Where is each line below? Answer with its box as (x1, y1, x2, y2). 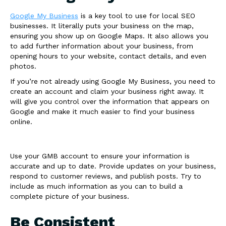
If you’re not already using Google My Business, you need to (10, 77, 215, 85)
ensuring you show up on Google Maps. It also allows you (10, 32, 208, 40)
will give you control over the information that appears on (10, 97, 209, 105)
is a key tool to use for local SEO (78, 12, 195, 20)
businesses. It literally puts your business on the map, (10, 22, 194, 30)
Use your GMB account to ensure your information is (10, 152, 190, 160)
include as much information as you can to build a (10, 182, 183, 190)
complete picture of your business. (10, 192, 129, 200)
